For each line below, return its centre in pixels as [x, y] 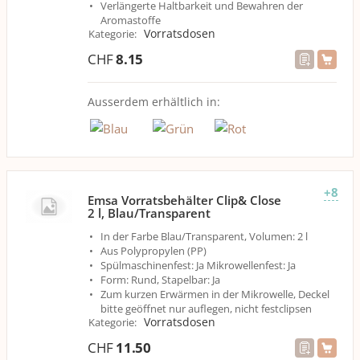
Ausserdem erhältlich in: [154, 101]
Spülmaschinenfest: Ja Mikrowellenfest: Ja [198, 265]
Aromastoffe [131, 20]
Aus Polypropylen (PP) [153, 250]
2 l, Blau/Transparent [149, 213]
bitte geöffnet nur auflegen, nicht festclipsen [206, 308]
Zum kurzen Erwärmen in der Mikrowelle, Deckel [215, 294]
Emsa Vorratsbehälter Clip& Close [184, 200]
